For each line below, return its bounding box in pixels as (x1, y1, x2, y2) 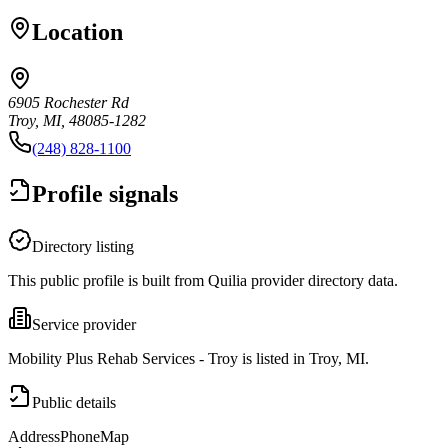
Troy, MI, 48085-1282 (8, 111, 146, 129)
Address (8, 427, 60, 445)
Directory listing (32, 237, 134, 255)
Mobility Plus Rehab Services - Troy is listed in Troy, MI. (8, 349, 369, 367)
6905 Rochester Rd (8, 93, 129, 111)
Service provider (32, 315, 136, 333)
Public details (32, 393, 116, 411)
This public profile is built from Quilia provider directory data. (8, 271, 398, 289)
